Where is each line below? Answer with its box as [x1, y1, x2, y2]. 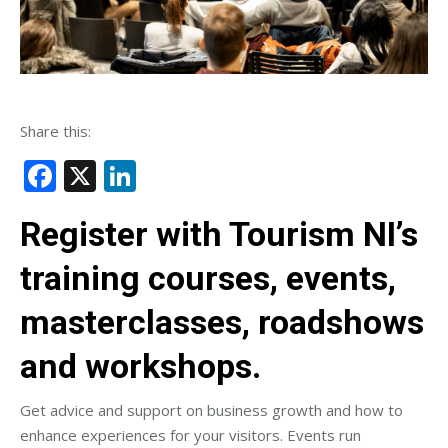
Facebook [56, 153, 197, 197]
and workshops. [20, 345, 261, 386]
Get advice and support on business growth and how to [20, 399, 403, 420]
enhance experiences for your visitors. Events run [20, 424, 361, 445]
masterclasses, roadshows [20, 301, 424, 342]
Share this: [20, 120, 91, 141]
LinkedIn [136, 153, 265, 197]
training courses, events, [20, 257, 396, 298]
